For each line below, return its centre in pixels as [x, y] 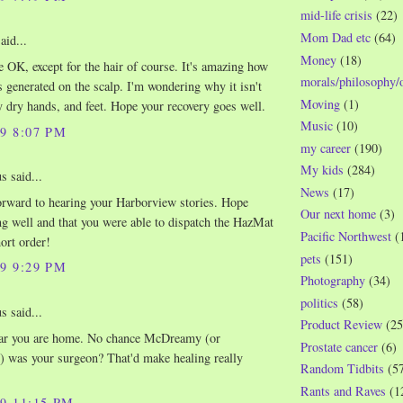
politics [319, 302]
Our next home [338, 214]
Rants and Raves [343, 390]
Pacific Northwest [346, 237]
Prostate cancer [339, 346]
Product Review [341, 325]
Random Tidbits [342, 369]
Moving [320, 103]
